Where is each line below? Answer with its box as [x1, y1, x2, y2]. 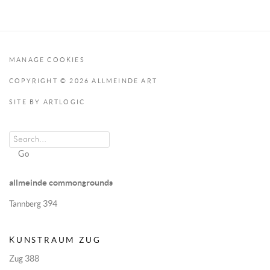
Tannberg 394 [9, 199, 57, 209]
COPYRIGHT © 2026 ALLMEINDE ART [9, 77, 158, 84]
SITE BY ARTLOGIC [9, 98, 86, 105]
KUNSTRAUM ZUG [9, 235, 101, 245]
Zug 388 [9, 254, 39, 263]
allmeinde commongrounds [9, 177, 113, 187]
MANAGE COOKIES [9, 56, 85, 63]
